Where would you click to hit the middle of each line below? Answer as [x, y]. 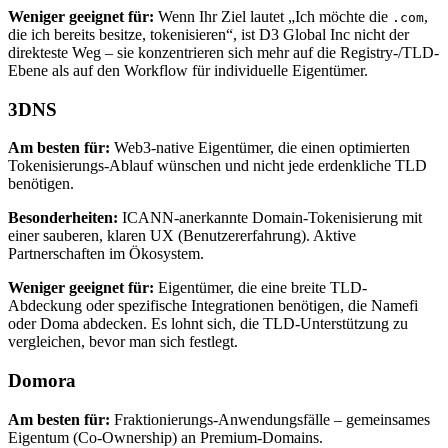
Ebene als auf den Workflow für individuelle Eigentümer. [188, 70]
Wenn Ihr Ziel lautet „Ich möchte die [273, 16]
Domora [42, 380]
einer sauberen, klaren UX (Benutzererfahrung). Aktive [182, 236]
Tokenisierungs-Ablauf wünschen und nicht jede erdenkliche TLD [217, 166]
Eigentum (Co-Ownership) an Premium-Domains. [165, 437]
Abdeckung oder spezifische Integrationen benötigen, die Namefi [213, 306]
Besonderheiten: [63, 218]
